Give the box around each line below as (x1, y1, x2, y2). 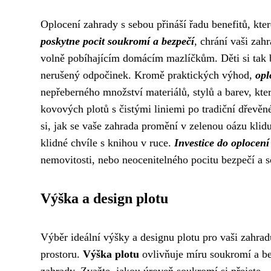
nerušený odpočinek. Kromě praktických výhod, (41, 69, 255, 82)
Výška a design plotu (41, 191, 168, 207)
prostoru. (41, 248, 83, 261)
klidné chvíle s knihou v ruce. (41, 137, 174, 149)
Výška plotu (83, 248, 139, 261)
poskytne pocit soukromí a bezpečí (41, 35, 194, 48)
